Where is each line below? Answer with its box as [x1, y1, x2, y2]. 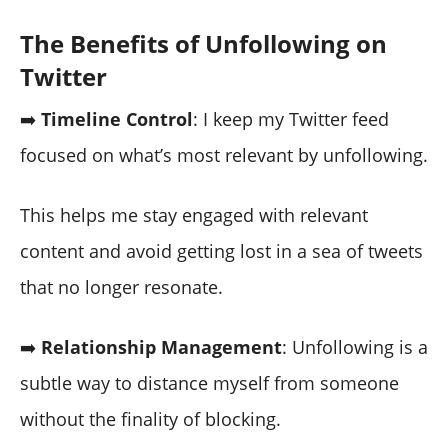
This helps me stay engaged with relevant [20, 202, 368, 227]
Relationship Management [41, 334, 282, 359]
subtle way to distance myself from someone [20, 370, 399, 395]
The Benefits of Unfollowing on [20, 26, 387, 60]
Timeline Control [41, 106, 193, 131]
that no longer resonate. [20, 274, 223, 299]
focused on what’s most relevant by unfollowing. [20, 142, 428, 167]
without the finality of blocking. [20, 406, 281, 431]
